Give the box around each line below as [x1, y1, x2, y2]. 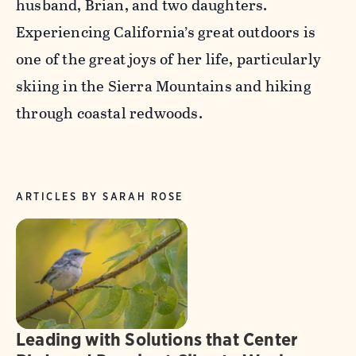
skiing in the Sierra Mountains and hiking [16, 75, 311, 98]
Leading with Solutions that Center [16, 327, 298, 350]
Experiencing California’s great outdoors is [16, 21, 316, 44]
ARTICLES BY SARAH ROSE [16, 191, 184, 203]
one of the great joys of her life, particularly [16, 48, 321, 71]
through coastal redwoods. [16, 102, 203, 125]
